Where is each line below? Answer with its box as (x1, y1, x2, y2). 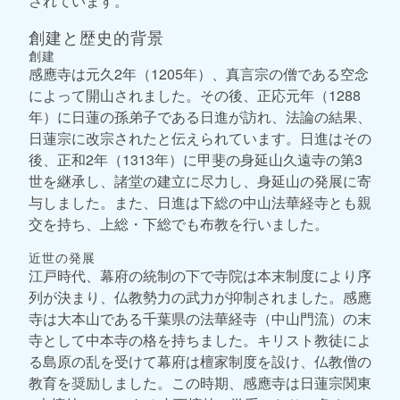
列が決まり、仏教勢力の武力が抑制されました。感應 (29, 286, 371, 307)
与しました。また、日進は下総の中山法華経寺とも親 (29, 191, 371, 212)
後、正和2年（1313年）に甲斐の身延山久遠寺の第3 (29, 148, 362, 170)
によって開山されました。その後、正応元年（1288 (29, 84, 361, 105)
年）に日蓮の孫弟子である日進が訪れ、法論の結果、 (29, 105, 371, 127)
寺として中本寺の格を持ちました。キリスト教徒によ (29, 329, 371, 350)
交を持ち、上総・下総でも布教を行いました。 (29, 212, 329, 234)
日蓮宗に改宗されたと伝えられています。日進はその (29, 127, 371, 148)
